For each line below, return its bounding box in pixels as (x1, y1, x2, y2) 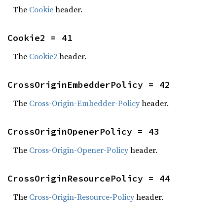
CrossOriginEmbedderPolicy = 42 (7, 79, 170, 90)
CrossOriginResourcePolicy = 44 (7, 173, 170, 184)
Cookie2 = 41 (7, 32, 73, 43)
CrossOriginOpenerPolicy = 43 (7, 126, 159, 137)
